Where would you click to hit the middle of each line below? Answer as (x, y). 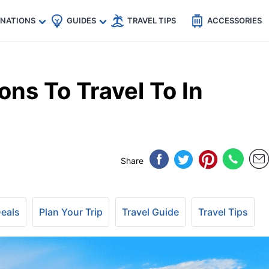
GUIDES (81, 20)
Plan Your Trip (71, 212)
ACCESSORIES (234, 20)
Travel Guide (150, 212)
